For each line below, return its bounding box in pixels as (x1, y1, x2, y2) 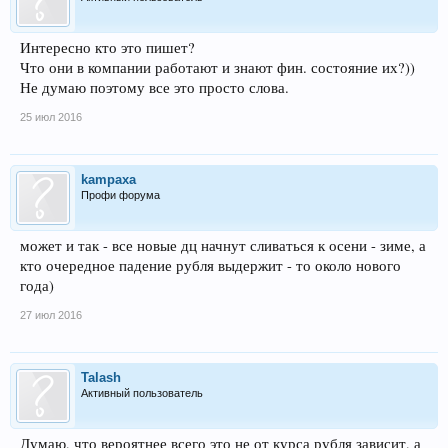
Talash (81, 369, 121, 385)
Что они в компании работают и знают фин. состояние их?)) (20, 57, 415, 77)
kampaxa (81, 171, 136, 187)
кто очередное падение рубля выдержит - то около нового (20, 255, 401, 275)
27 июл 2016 (20, 308, 82, 321)
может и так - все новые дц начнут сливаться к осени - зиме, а (20, 235, 426, 255)
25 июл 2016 (20, 110, 82, 123)
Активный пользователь (81, 386, 203, 399)
